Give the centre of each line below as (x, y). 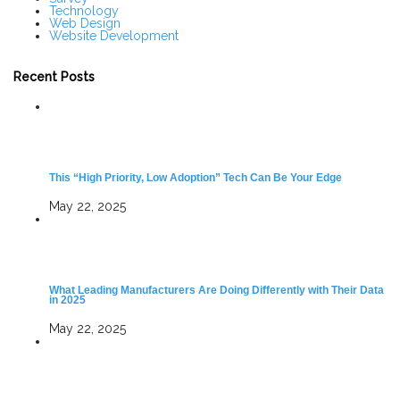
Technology (84, 10)
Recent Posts (54, 77)
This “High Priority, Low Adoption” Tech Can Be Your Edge (196, 178)
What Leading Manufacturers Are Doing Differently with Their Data (217, 290)
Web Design (85, 23)
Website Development (114, 35)
